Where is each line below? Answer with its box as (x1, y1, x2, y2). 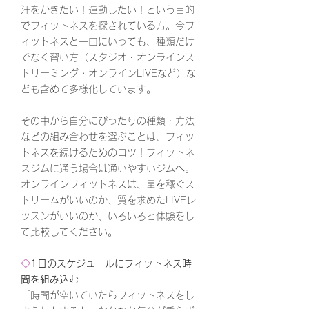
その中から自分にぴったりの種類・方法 (21, 116, 195, 126)
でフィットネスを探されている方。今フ (21, 21, 195, 30)
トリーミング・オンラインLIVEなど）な (21, 68, 196, 78)
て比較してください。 (21, 227, 117, 237)
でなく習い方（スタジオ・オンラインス (21, 52, 195, 62)
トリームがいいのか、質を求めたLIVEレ (21, 195, 196, 205)
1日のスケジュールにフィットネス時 (30, 259, 192, 268)
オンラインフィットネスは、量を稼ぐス (21, 179, 195, 189)
